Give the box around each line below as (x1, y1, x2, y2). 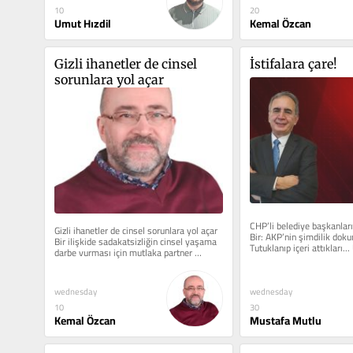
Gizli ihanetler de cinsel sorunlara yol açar (54, 221, 217, 240)
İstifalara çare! (249, 56, 337, 72)
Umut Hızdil (54, 13, 111, 34)
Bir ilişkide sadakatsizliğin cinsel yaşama (54, 232, 217, 251)
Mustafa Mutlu (249, 310, 321, 332)
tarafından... (54, 255, 102, 273)
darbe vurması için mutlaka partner (54, 243, 192, 262)
